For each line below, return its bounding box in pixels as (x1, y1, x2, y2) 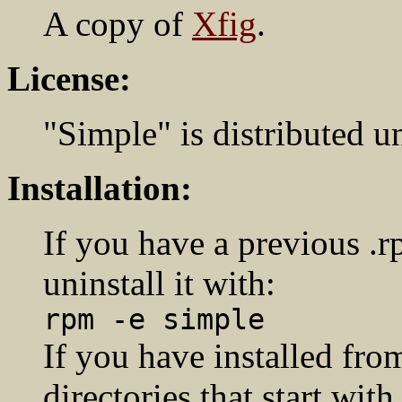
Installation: (7, 169, 192, 207)
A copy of (43, 4, 192, 43)
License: (7, 59, 131, 98)
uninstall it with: (43, 264, 275, 302)
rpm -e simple (43, 303, 265, 336)
